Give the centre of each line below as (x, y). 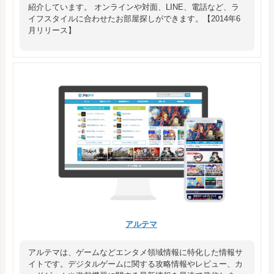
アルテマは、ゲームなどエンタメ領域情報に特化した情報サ (135, 252)
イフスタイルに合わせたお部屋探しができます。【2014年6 (134, 18)
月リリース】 (52, 30)
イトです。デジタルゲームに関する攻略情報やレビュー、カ (135, 264)
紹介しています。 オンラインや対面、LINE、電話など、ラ (134, 7)
